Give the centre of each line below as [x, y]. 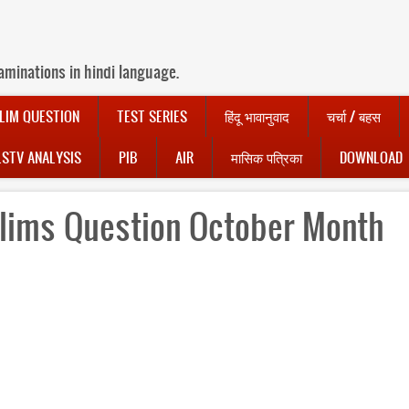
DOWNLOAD [371, 157]
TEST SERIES [152, 116]
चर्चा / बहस [354, 116]
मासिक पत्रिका [267, 157]
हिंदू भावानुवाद [257, 116]
